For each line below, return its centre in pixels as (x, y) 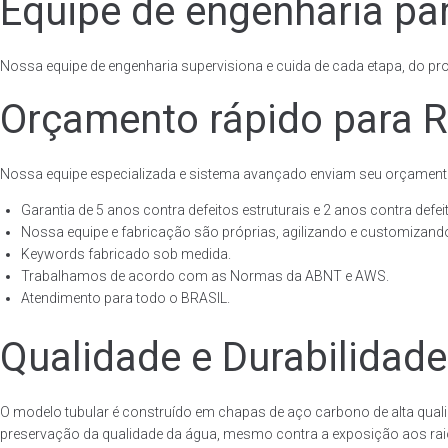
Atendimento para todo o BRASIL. (125, 298)
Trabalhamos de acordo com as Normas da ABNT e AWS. (205, 276)
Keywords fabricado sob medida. (126, 254)
